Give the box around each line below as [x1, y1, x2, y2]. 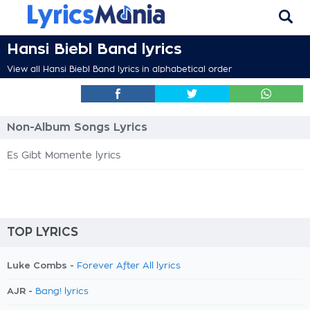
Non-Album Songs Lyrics [7, 122, 147, 133]
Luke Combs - [7, 261, 77, 270]
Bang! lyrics [35, 287, 89, 296]
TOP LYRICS [7, 226, 78, 238]
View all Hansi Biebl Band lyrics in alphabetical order [7, 65, 232, 73]
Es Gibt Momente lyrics [7, 151, 120, 161]
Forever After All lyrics [77, 262, 181, 271]
